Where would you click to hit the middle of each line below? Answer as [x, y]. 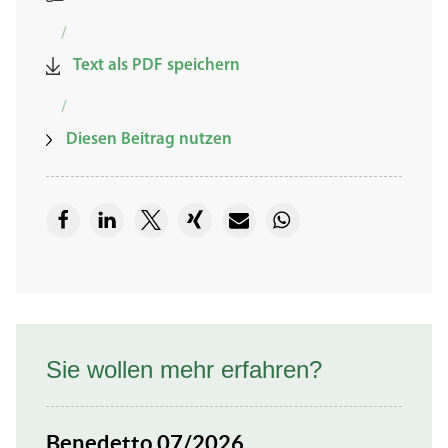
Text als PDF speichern [155, 65]
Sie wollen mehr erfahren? [184, 369]
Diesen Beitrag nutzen [147, 139]
